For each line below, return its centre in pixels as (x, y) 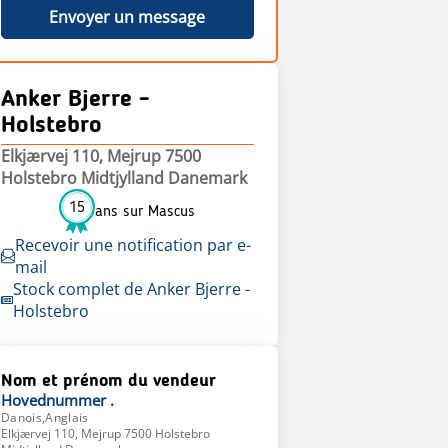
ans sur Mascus (145, 211)
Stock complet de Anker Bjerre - (131, 289)
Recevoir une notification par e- (133, 245)
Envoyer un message (127, 17)
